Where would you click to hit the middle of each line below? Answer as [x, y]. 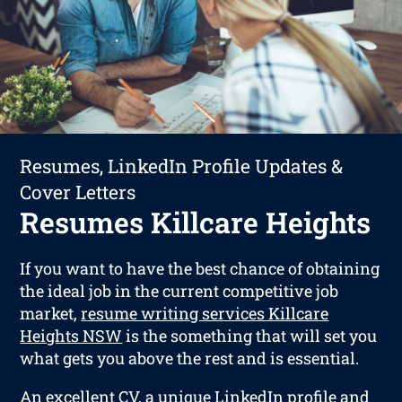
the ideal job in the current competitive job [179, 290]
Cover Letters [78, 192]
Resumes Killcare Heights [196, 222]
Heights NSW [71, 335]
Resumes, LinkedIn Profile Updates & [182, 166]
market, [51, 313]
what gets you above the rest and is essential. [190, 358]
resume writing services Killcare [205, 313]
